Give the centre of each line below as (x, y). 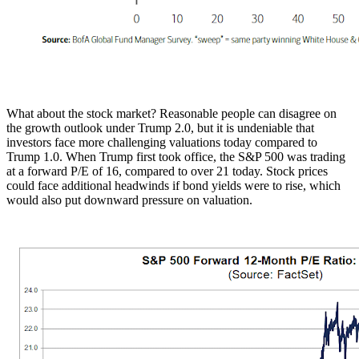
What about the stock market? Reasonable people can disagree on (171, 113)
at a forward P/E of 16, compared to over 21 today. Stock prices (167, 171)
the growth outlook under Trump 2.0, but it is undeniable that (160, 127)
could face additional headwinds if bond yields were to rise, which (173, 185)
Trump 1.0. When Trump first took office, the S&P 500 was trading (176, 156)
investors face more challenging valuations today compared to (162, 142)
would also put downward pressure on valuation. (129, 200)
